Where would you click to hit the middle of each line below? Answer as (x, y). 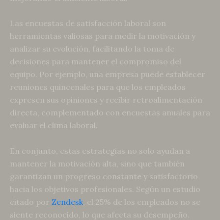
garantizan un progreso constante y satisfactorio (104, 176)
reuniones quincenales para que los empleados (98, 87)
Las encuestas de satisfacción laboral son (88, 23)
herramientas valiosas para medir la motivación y (103, 36)
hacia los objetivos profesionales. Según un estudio (105, 189)
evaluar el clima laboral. (54, 125)
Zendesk (67, 202)
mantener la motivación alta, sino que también (97, 163)
